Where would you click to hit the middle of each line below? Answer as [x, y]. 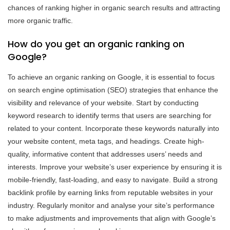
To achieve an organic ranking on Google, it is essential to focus [111, 77]
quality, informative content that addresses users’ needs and [105, 154]
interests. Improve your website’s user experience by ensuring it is [115, 167]
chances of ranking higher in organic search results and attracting [114, 7]
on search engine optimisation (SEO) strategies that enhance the [113, 90]
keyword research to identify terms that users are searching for [110, 115]
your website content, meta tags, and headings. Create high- [106, 141]
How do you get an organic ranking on [96, 44]
